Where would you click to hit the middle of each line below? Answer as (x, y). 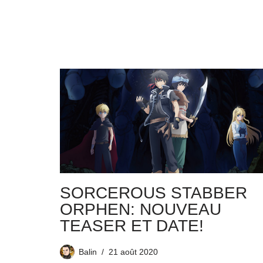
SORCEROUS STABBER (154, 193)
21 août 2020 (133, 252)
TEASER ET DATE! (132, 226)
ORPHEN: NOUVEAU (141, 210)
